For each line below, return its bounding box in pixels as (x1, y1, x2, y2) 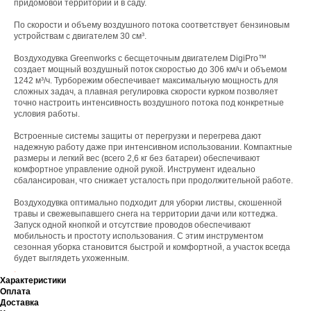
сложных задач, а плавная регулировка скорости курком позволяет (14, 87, 278, 96)
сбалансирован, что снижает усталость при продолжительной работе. (14, 176, 293, 185)
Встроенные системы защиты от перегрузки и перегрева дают (14, 131, 262, 141)
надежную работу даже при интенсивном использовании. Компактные (14, 142, 292, 152)
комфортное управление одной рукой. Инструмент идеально (14, 165, 255, 174)
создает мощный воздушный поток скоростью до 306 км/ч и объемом (14, 65, 287, 74)
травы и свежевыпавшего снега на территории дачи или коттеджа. (14, 209, 278, 219)
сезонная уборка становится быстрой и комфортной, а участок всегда (14, 242, 290, 252)
